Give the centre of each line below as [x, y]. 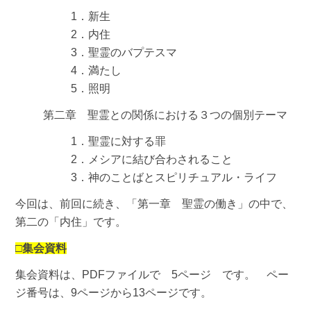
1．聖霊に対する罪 [119, 141]
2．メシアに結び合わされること [152, 159]
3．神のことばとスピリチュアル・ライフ [174, 177]
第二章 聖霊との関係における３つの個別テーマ [166, 115]
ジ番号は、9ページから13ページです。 [114, 292]
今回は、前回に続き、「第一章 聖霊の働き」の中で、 [154, 203]
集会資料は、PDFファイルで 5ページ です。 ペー [152, 274]
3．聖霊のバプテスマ [124, 52]
